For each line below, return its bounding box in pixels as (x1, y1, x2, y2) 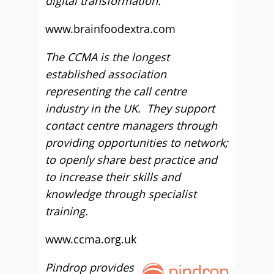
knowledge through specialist (45, 187, 196, 202)
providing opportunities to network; (45, 135, 228, 150)
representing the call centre (45, 84, 187, 99)
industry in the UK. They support (45, 101, 215, 116)
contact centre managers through (45, 118, 217, 133)
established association (45, 67, 166, 82)
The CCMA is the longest (45, 50, 169, 65)
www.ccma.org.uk (45, 232, 136, 247)
